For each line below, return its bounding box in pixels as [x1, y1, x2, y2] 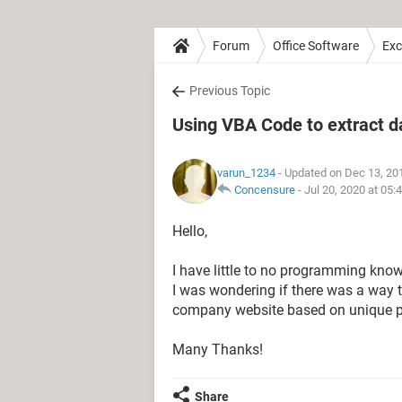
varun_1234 [217, 166, 275, 179]
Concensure [234, 183, 295, 197]
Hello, [172, 223, 207, 240]
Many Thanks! [172, 341, 263, 358]
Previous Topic [189, 83, 270, 98]
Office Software [273, 38, 359, 53]
